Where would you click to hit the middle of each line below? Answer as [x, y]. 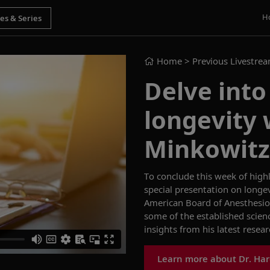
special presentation [187, 189]
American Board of [184, 202]
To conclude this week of [197, 176]
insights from [172, 229]
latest [230, 229]
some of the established [195, 216]
